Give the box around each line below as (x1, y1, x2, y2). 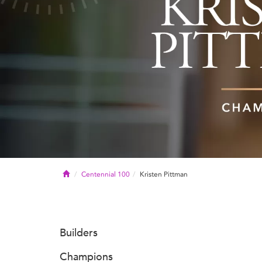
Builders (60, 226, 98, 239)
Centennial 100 (81, 170, 130, 178)
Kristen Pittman (140, 170, 188, 178)
